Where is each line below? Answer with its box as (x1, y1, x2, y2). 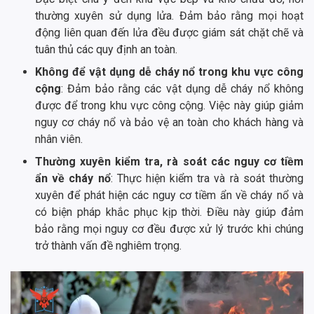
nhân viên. (35, 132, 83, 146)
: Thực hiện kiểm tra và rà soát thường (110, 172, 304, 186)
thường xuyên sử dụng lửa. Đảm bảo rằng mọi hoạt (35, 9, 303, 23)
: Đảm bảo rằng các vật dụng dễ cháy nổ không (61, 82, 303, 96)
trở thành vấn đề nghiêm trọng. (35, 239, 182, 253)
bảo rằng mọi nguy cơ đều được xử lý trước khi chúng (35, 222, 303, 236)
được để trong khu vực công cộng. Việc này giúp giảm (35, 99, 303, 113)
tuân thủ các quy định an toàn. (35, 43, 177, 57)
